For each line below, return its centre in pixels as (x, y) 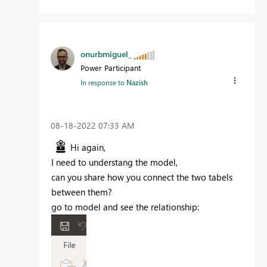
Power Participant (111, 68)
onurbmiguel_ (106, 54)
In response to (103, 83)
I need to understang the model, (116, 162)
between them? (83, 192)
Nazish (137, 83)
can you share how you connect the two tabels (142, 177)
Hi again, (89, 147)
